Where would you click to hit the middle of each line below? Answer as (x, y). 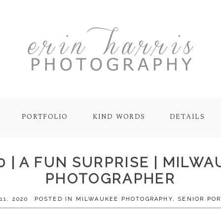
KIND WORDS (119, 117)
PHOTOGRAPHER (110, 179)
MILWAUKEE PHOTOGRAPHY (124, 199)
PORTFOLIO (45, 117)
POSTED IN (55, 199)
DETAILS (187, 117)
